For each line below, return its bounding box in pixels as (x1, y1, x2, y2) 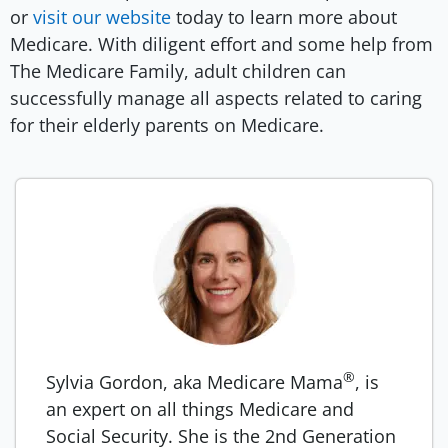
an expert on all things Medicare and (46, 397, 354, 422)
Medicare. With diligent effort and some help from (10, 31, 433, 56)
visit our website (33, 4, 171, 29)
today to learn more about (171, 4, 397, 29)
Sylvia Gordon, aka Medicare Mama (46, 370, 343, 395)
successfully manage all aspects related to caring (10, 85, 422, 110)
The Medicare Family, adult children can (10, 58, 346, 83)
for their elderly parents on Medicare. (10, 112, 324, 137)
